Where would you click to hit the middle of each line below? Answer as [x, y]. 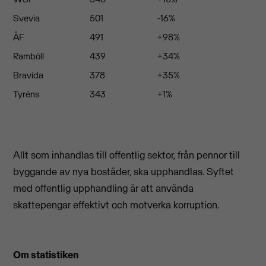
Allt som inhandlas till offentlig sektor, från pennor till [127, 155]
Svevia [27, 18]
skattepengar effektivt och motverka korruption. [116, 205]
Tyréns [26, 94]
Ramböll [29, 56]
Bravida [28, 75]
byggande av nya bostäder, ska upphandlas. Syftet [124, 171]
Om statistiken [46, 254]
